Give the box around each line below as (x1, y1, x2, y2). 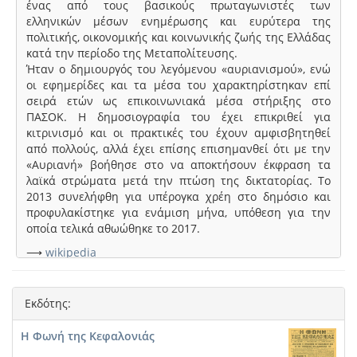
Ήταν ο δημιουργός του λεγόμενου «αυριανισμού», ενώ (26, 61, 331, 76)
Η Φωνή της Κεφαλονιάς (21, 328, 155, 343)
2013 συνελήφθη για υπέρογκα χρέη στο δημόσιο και (26, 189, 331, 204)
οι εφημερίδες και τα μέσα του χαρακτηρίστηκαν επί (26, 77, 331, 92)
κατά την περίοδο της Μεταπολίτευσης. (26, 45, 237, 61)
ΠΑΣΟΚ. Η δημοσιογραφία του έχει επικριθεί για (26, 109, 331, 124)
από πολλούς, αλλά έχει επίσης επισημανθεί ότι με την (26, 141, 331, 156)
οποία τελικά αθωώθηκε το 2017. (26, 221, 200, 236)
